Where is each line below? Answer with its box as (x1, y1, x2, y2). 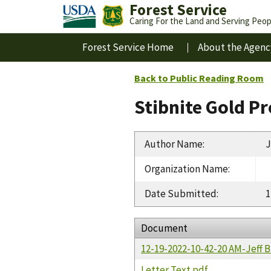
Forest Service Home (82, 41, 174, 54)
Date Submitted (145, 186, 217, 200)
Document (141, 221, 188, 235)
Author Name (145, 137, 203, 151)
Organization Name (145, 162, 228, 175)
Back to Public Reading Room (134, 72, 264, 84)
